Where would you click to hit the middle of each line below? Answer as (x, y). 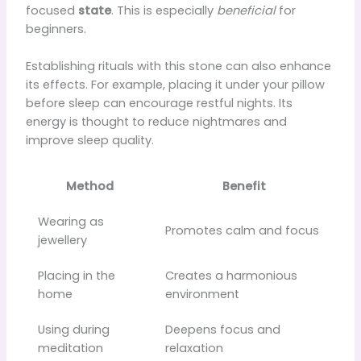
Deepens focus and (223, 330)
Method (89, 187)
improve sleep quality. (89, 141)
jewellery (63, 241)
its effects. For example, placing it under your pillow (175, 85)
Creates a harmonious (232, 276)
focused (52, 10)
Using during (74, 330)
